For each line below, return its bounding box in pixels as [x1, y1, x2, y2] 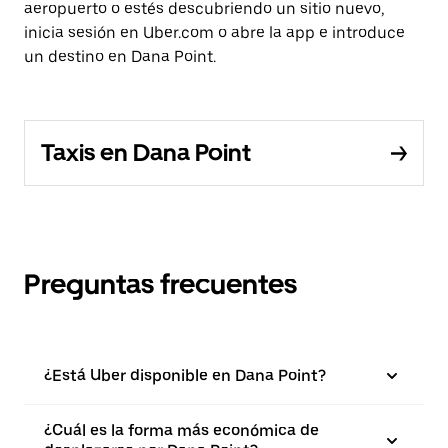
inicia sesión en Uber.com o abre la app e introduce [24, 23, 405, 42]
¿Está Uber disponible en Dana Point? [44, 366, 326, 385]
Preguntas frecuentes [24, 267, 297, 301]
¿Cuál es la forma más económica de [44, 421, 319, 440]
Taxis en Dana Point [41, 138, 251, 167]
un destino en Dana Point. [24, 47, 216, 66]
